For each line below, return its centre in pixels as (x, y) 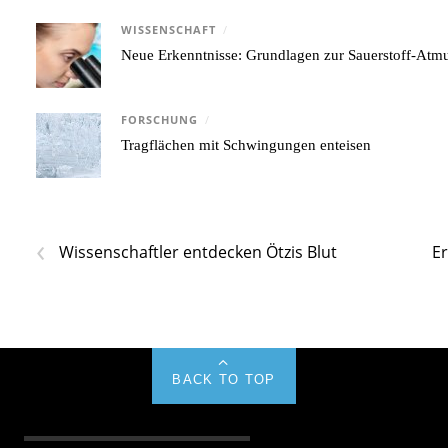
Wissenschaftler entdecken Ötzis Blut (198, 251)
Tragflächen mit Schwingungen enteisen (246, 144)
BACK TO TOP (224, 379)
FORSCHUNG (160, 119)
